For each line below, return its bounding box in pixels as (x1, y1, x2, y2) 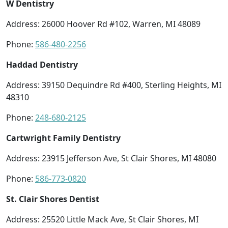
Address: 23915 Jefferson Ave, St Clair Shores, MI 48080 (6, 152, 216, 164)
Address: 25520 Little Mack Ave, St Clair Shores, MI (6, 213, 198, 225)
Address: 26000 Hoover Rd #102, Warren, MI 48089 (6, 18, 201, 30)
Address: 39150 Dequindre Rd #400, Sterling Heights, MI (6, 79, 221, 91)
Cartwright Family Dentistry (6, 132, 121, 144)
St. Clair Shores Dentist (6, 193, 99, 205)
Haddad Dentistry (6, 59, 78, 70)
